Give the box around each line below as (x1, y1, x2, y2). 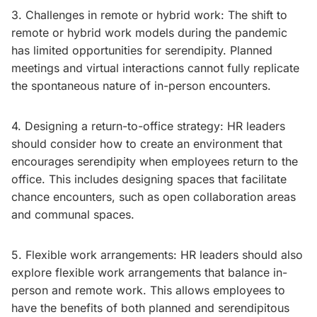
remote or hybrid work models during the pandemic (11, 25, 287, 40)
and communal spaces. (11, 207, 134, 221)
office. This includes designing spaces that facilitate (11, 172, 287, 186)
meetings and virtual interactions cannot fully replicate (11, 61, 299, 75)
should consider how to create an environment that (11, 137, 282, 151)
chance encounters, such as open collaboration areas (11, 190, 296, 204)
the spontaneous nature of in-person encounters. (11, 79, 271, 93)
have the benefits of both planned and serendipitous (11, 301, 289, 315)
